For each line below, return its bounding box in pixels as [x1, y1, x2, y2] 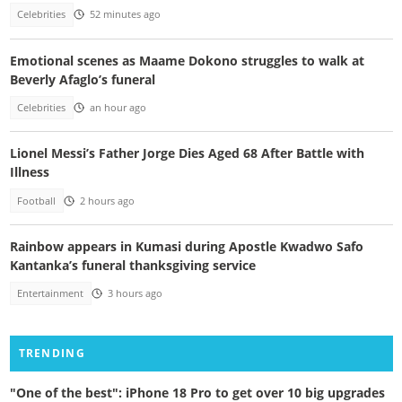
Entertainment [17, 287, 84, 301]
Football [17, 194, 57, 207]
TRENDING [18, 345, 85, 361]
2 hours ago [79, 194, 135, 207]
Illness [9, 163, 49, 181]
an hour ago [89, 100, 146, 114]
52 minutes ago [89, 8, 161, 22]
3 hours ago [107, 287, 162, 301]
